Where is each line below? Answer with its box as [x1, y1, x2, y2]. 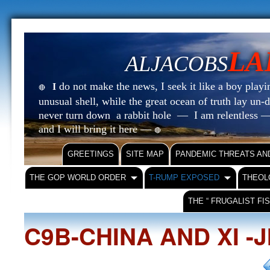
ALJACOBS [125, 52, 228, 76]
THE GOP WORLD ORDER [30, 173, 127, 182]
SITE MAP [126, 149, 164, 159]
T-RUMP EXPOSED [149, 173, 220, 182]
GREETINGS [67, 149, 114, 159]
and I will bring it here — [39, 123, 154, 135]
